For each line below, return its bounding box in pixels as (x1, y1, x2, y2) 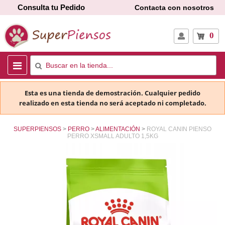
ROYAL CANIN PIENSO (147, 126, 211, 133)
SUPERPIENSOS (14, 126, 61, 133)
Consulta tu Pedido (18, 3, 85, 12)
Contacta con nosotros (135, 3, 214, 12)
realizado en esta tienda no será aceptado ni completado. (19, 98, 206, 108)
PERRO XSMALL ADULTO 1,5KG (67, 133, 158, 140)
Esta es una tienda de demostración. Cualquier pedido (25, 88, 200, 98)
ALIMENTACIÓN (95, 126, 140, 133)
